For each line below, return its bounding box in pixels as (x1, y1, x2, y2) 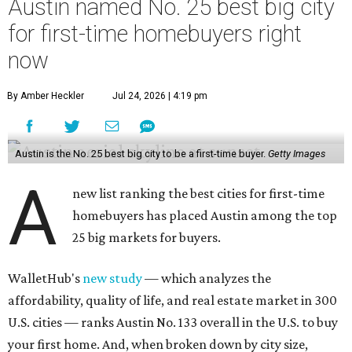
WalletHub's (8, 270, 82, 287)
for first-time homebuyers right (8, 20, 302, 48)
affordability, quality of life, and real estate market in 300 (8, 292, 337, 309)
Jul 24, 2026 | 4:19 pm (112, 90, 207, 102)
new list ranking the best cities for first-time (72, 185, 325, 202)
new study (82, 270, 142, 287)
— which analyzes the (142, 270, 271, 287)
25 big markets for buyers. (72, 229, 222, 246)
